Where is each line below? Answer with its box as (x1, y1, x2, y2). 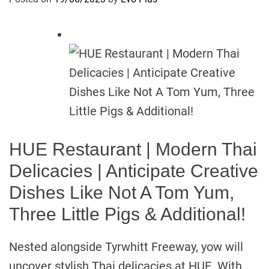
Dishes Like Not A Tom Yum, (9, 183, 234, 202)
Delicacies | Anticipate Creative (9, 161, 258, 181)
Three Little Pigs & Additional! (9, 204, 246, 224)
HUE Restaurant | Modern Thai (9, 139, 257, 159)
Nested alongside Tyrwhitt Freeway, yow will (9, 240, 243, 254)
